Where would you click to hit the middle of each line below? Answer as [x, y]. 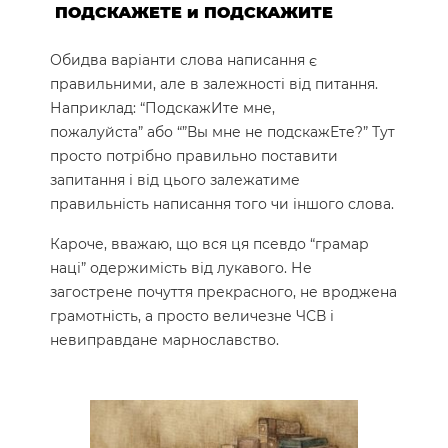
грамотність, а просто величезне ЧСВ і [192, 315]
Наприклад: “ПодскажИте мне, [162, 107]
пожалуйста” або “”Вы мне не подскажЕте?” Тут [222, 131]
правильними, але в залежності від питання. [214, 83]
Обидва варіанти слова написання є [183, 59]
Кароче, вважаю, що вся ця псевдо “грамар [209, 243]
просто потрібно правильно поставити [194, 155]
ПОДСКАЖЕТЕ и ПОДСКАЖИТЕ [194, 12]
